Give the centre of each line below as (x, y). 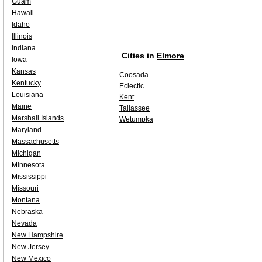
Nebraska (27, 212)
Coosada (134, 75)
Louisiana (27, 95)
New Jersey (30, 247)
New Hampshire (37, 235)
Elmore (170, 56)
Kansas (24, 71)
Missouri (25, 188)
